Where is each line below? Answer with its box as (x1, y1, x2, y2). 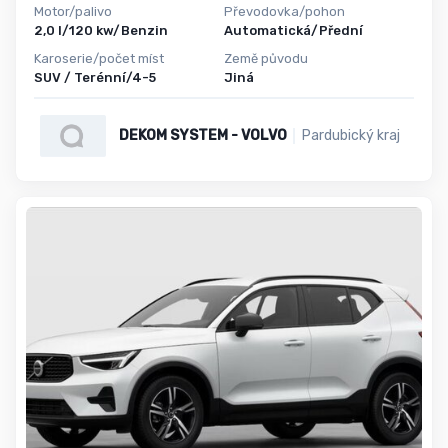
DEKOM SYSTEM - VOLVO (118, 126, 287, 144)
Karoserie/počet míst (34, 51, 164, 67)
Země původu (224, 51, 308, 67)
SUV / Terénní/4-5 (34, 70, 156, 86)
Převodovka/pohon (224, 3, 345, 19)
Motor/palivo (34, 3, 112, 19)
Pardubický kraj (301, 126, 400, 144)
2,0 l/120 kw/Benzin (34, 22, 168, 38)
